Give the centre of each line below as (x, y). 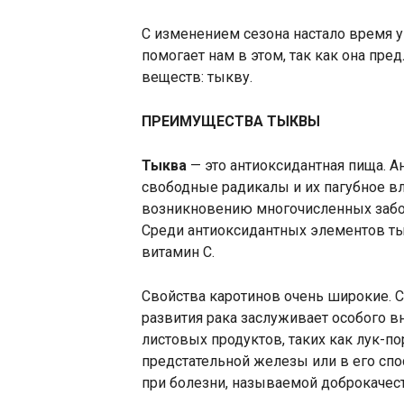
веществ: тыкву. (197, 77)
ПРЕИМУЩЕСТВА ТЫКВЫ (231, 121)
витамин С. (178, 252)
